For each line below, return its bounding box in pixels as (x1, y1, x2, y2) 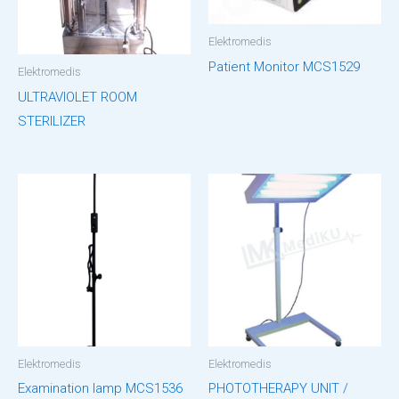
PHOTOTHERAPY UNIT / (208, 380, 348, 397)
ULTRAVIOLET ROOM (18, 88, 137, 105)
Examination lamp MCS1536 (18, 380, 183, 397)
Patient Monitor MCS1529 (208, 58, 360, 75)
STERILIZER (18, 112, 85, 129)
